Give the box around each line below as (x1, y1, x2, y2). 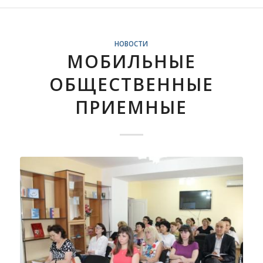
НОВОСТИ (114, 39, 149, 48)
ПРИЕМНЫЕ (75, 95, 188, 119)
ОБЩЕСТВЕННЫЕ (49, 72, 214, 96)
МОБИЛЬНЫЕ (66, 49, 196, 73)
